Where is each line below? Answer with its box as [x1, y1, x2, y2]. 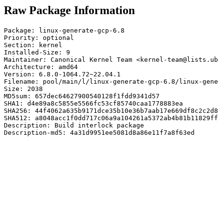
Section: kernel [4, 41, 62, 49]
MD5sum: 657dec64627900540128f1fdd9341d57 [4, 92, 160, 100]
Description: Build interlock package [4, 121, 144, 129]
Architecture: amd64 [4, 63, 78, 71]
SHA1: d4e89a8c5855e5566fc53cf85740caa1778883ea [4, 99, 183, 107]
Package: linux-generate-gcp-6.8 [4, 26, 125, 34]
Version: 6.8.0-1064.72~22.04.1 [4, 70, 121, 78]
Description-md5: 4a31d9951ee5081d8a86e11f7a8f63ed [4, 128, 195, 136]
